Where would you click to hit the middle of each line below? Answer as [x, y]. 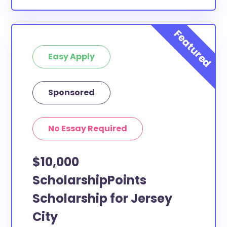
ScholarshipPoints [90, 180]
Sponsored [72, 92]
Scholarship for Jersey [103, 198]
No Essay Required [88, 128]
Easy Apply [72, 56]
